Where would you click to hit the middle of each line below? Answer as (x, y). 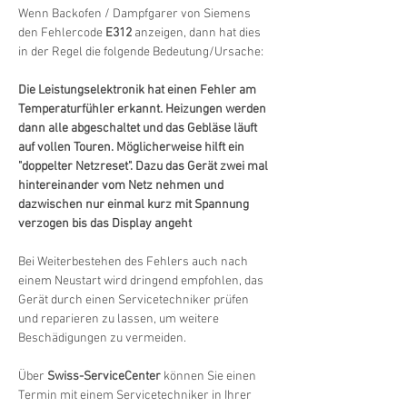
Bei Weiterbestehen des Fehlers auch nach (134, 262)
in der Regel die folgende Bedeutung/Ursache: (141, 52)
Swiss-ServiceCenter (104, 377)
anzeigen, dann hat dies (198, 33)
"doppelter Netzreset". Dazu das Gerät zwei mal (144, 167)
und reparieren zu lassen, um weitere (120, 319)
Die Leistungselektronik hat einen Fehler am (139, 90)
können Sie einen (210, 377)
